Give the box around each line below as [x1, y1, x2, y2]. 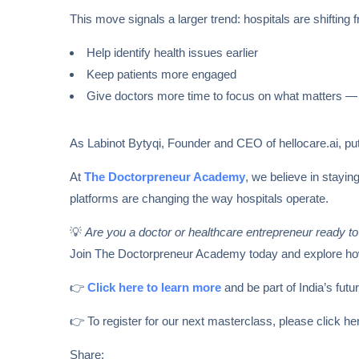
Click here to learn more [87, 280, 221, 295]
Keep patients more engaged [87, 67, 236, 82]
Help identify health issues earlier [87, 46, 258, 60]
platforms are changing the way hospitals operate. [70, 192, 329, 206]
